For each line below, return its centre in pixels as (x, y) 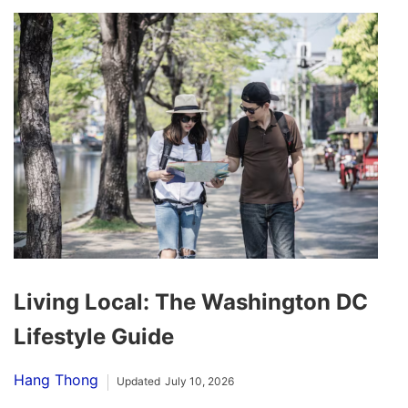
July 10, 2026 (199, 382)
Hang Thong (56, 380)
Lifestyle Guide (94, 337)
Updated (138, 382)
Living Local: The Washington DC (191, 302)
